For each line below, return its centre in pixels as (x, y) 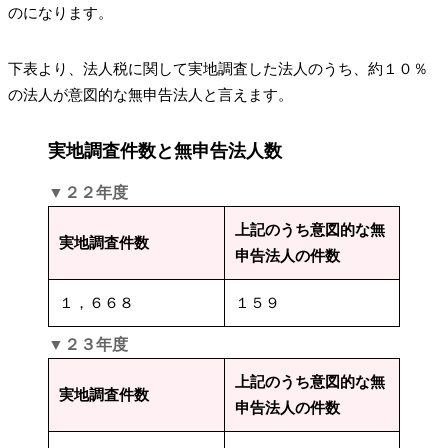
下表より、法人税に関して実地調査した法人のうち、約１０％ (218, 68)
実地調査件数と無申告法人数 (165, 150)
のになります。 (60, 12)
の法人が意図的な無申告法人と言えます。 (150, 94)
